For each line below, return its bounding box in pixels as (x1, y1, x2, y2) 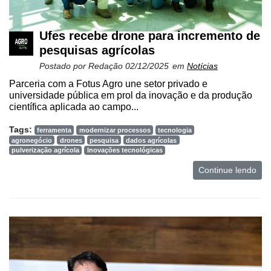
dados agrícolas (126, 136, 177, 144)
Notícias (187, 60, 218, 71)
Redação (88, 60, 125, 71)
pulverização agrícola (11, 146, 80, 154)
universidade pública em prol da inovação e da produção (9, 90, 252, 100)
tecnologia (157, 126, 192, 134)
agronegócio (11, 136, 53, 144)
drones (59, 136, 82, 144)
